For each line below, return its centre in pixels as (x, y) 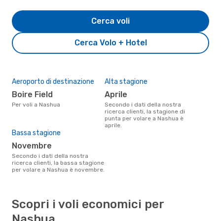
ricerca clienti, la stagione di (145, 111)
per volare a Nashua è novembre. (58, 169)
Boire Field (35, 94)
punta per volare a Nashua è (144, 118)
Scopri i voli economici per (88, 204)
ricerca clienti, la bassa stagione (58, 163)
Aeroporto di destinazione (53, 81)
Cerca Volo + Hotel (110, 42)
